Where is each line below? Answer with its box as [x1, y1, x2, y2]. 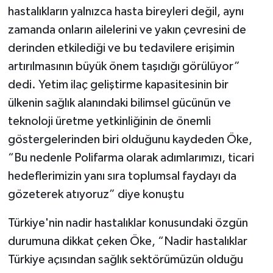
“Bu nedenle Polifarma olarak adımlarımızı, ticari [7, 151, 254, 164]
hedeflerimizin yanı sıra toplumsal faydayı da [7, 169, 236, 182]
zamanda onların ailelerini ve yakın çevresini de [7, 23, 246, 36]
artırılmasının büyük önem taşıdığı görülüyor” [7, 60, 240, 73]
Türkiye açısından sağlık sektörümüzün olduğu [7, 253, 243, 266]
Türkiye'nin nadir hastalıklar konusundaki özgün [7, 216, 248, 229]
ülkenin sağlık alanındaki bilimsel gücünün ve [7, 96, 231, 109]
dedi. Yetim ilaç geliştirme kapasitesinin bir [7, 78, 229, 91]
